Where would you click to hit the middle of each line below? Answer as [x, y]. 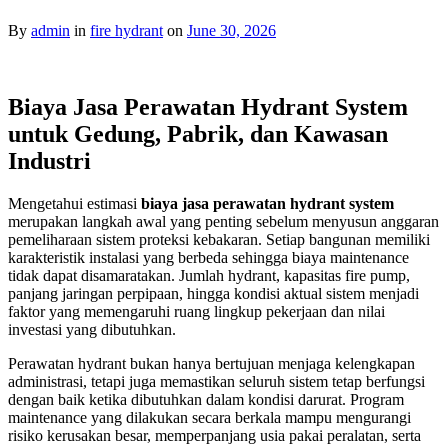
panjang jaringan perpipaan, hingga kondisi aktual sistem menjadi [213, 294]
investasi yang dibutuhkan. [92, 330]
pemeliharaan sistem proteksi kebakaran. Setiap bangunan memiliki [219, 240]
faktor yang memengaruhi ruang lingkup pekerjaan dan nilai [196, 312]
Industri [49, 161]
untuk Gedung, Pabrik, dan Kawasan [198, 134]
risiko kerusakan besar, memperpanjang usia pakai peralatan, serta [214, 436]
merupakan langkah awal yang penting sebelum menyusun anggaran [223, 222]
